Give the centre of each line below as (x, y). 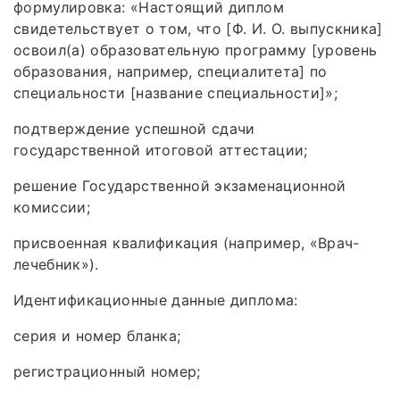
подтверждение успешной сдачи (134, 129)
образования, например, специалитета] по (171, 72)
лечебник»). (56, 265)
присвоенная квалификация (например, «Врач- (187, 243)
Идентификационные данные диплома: (156, 300)
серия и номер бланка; (97, 336)
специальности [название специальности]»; (176, 93)
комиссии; (52, 208)
